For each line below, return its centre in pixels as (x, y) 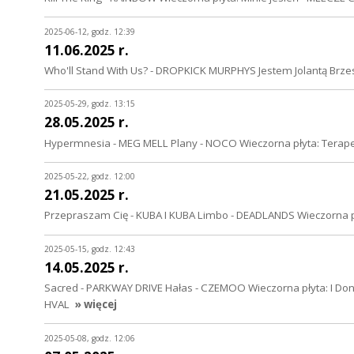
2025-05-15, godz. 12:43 (90, 249)
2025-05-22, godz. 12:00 (90, 177)
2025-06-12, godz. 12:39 (90, 31)
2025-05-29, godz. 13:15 (90, 104)
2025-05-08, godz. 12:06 (90, 338)
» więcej (96, 305)
